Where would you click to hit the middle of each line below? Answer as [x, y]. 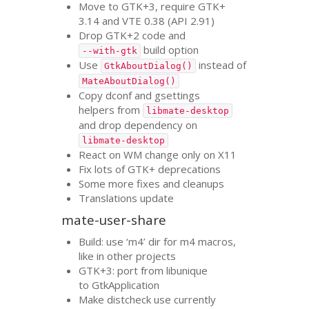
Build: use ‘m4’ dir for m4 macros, [158, 241]
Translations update [127, 198]
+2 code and [157, 35]
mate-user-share [114, 220]
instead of [221, 64]
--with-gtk [110, 50]
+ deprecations [185, 169]
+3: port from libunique [154, 270]
